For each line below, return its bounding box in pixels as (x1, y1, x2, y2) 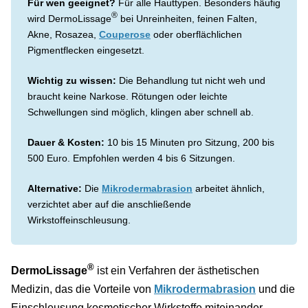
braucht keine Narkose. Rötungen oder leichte (27, 91, 228, 102)
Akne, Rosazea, (27, 29, 99, 41)
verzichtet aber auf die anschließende (27, 199, 191, 210)
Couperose (99, 29, 151, 41)
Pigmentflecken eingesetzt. (27, 45, 144, 56)
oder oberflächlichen (151, 29, 242, 41)
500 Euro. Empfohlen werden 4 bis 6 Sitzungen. (27, 153, 235, 164)
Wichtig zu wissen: (27, 75, 116, 87)
